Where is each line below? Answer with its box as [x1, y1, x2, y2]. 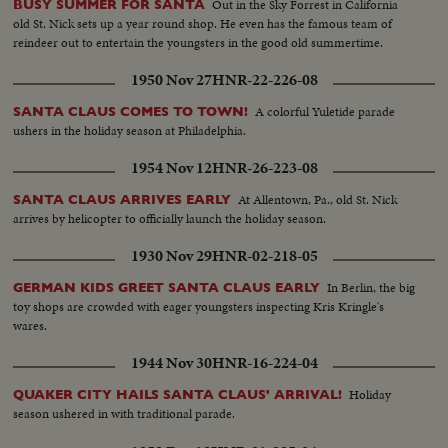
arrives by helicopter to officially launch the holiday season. [13, 209, 327, 229]
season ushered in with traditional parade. [13, 404, 236, 424]
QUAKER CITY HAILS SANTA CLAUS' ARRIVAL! [13, 387, 343, 403]
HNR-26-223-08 [211, 157, 318, 180]
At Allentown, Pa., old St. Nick [238, 190, 398, 210]
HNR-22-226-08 [211, 69, 318, 92]
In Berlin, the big [327, 278, 416, 298]
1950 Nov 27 [130, 69, 212, 92]
